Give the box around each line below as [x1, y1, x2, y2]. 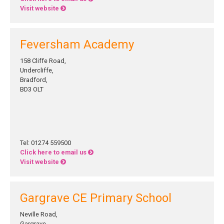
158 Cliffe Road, [20, 57, 66, 64]
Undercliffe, [20, 66, 53, 74]
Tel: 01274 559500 [20, 139, 71, 146]
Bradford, [20, 76, 47, 83]
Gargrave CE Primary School [20, 191, 171, 205]
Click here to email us [20, 148, 88, 156]
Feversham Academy [20, 37, 134, 51]
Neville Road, [20, 210, 57, 218]
